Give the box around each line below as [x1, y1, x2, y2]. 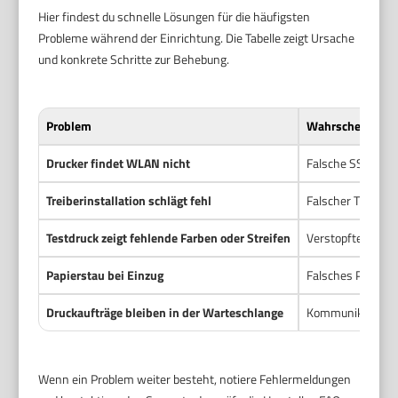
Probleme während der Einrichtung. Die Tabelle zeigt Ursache [38, 28, 355, 48]
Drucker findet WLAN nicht [46, 154, 191, 173]
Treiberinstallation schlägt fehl [46, 191, 212, 211]
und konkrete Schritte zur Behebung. [38, 50, 230, 69]
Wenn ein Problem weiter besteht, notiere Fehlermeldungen [38, 370, 352, 389]
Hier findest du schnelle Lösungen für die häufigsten [38, 7, 311, 27]
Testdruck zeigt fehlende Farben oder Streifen [46, 228, 291, 248]
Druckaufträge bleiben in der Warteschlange [46, 303, 284, 322]
